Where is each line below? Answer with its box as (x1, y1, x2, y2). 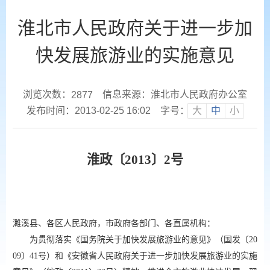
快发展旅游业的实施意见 (36, 45, 234, 65)
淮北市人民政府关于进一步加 (17, 18, 253, 38)
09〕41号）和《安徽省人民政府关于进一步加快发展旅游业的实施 (13, 251, 257, 260)
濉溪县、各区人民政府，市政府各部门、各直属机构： (13, 218, 215, 228)
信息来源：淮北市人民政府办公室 (102, 89, 247, 100)
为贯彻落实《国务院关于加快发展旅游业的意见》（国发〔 (13, 234, 249, 244)
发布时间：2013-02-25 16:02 (26, 105, 151, 116)
